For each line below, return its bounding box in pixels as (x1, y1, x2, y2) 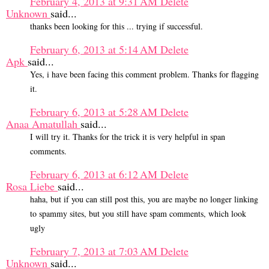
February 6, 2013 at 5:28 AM (30, 104, 160, 119)
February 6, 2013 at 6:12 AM (30, 167, 160, 182)
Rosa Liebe (6, 179, 58, 194)
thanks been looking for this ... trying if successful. (30, 20, 203, 32)
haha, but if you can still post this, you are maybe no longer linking (30, 193, 258, 205)
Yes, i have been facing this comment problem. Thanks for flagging (30, 68, 259, 80)
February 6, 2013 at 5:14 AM (30, 42, 160, 57)
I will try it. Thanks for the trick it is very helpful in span (30, 131, 225, 143)
